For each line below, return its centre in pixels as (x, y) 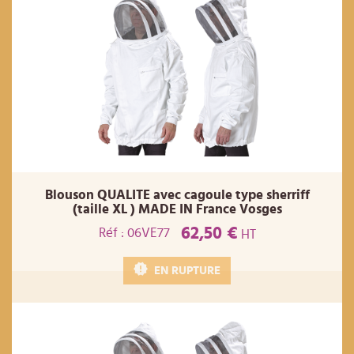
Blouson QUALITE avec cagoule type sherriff (177, 194)
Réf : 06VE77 (134, 233)
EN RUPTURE (187, 270)
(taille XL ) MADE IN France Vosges (177, 209)
